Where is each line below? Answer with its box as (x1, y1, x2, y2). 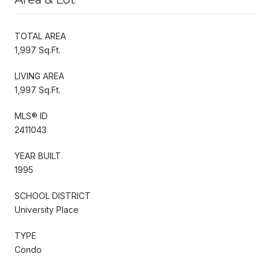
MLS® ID (15, 110, 48, 121)
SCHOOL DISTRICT (15, 190, 91, 201)
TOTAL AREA (15, 30, 66, 41)
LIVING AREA (15, 70, 64, 81)
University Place (15, 204, 79, 215)
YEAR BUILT (15, 150, 61, 161)
